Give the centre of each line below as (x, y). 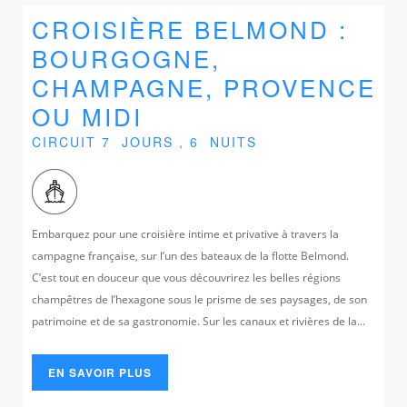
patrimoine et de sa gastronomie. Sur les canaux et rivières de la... (199, 321)
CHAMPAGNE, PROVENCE (204, 86)
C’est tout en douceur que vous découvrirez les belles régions (186, 277)
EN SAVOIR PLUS (100, 372)
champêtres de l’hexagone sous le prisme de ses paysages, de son (199, 299)
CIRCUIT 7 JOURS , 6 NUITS (144, 141)
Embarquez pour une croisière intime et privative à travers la (185, 233)
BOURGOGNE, (126, 57)
